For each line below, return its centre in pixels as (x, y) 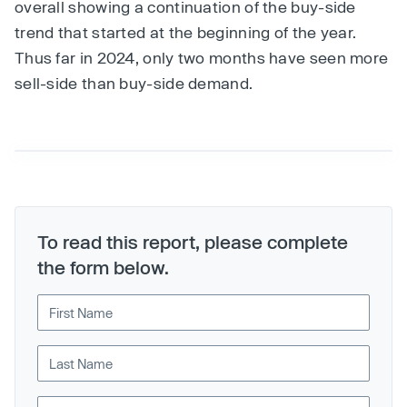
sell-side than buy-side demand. (134, 83)
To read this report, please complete (193, 242)
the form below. (103, 267)
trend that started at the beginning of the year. (186, 32)
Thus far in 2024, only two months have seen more (202, 57)
